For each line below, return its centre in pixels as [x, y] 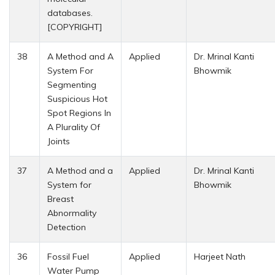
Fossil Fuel [68, 256]
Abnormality [72, 213]
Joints [59, 141]
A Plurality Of [74, 127]
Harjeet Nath [220, 256]
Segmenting [72, 84]
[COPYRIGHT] [75, 27]
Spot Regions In [79, 113]
